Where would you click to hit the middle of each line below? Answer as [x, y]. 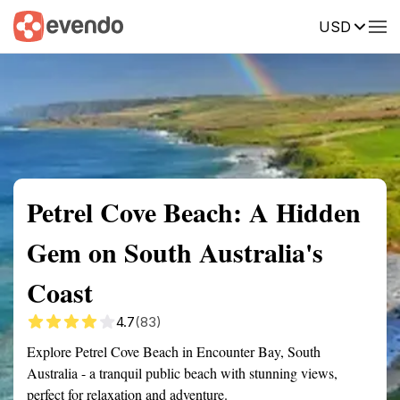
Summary [40, 25]
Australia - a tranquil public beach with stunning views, [182, 373]
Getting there [185, 25]
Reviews [369, 25]
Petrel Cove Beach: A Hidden [194, 212]
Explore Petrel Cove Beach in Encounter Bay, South [174, 351]
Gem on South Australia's [175, 252]
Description [283, 25]
